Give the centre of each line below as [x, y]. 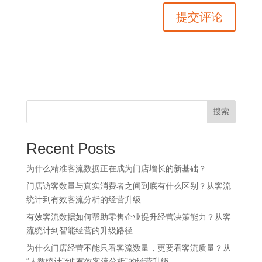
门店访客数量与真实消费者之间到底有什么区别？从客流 [128, 186]
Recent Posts [70, 149]
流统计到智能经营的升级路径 [79, 231]
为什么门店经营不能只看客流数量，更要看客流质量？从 [128, 248]
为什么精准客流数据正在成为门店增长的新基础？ [116, 169]
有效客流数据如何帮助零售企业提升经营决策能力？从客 [128, 217]
